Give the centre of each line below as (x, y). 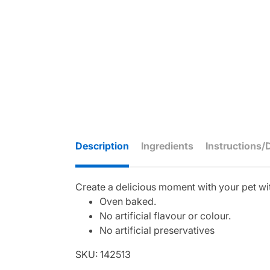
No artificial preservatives (157, 231)
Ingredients (167, 146)
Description (102, 146)
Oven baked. (128, 202)
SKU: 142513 (103, 255)
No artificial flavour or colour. (165, 216)
